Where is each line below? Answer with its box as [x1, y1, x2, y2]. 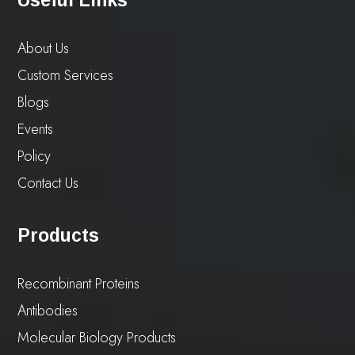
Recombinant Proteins [17, 273, 140, 295]
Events [17, 119, 54, 140]
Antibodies [17, 300, 78, 322]
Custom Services [17, 65, 114, 86]
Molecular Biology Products [17, 327, 177, 349]
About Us [17, 38, 70, 59]
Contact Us [17, 173, 79, 194]
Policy [17, 146, 52, 167]
